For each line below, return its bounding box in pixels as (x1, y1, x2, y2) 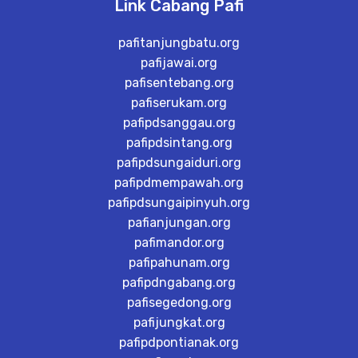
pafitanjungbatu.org (118, 35, 240, 51)
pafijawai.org (141, 55, 217, 71)
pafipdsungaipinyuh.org (108, 195, 250, 211)
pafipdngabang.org (122, 275, 236, 291)
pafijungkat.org (133, 315, 225, 331)
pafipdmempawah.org (114, 175, 244, 191)
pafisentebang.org (124, 75, 234, 91)
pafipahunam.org (128, 255, 230, 271)
